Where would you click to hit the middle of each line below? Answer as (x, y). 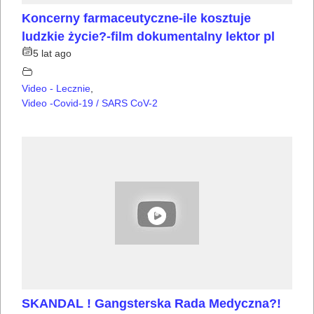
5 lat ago (52, 54)
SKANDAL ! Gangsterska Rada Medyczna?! (151, 303)
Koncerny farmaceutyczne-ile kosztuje (136, 19)
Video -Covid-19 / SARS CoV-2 (90, 103)
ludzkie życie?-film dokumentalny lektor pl (148, 37)
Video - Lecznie (56, 89)
